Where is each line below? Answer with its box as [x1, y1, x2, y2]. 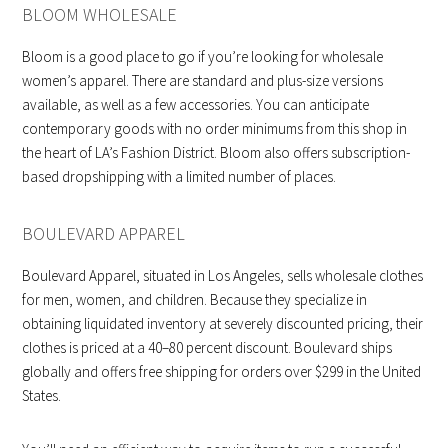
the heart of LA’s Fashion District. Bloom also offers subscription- [22, 142, 411, 162]
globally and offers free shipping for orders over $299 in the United [22, 361, 422, 381]
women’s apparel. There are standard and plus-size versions [22, 70, 384, 90]
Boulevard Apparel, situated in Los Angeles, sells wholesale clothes [22, 265, 424, 285]
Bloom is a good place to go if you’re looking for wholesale [22, 46, 384, 66]
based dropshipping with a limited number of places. [22, 166, 337, 186]
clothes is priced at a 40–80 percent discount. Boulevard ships [22, 337, 393, 357]
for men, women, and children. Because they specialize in [22, 289, 368, 309]
